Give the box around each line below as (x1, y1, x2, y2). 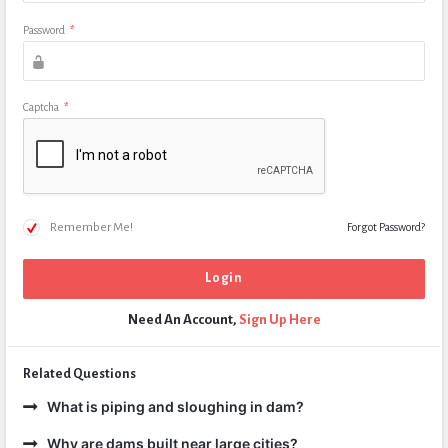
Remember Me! (50, 221, 133, 234)
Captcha (23, 101, 59, 113)
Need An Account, (127, 312, 239, 327)
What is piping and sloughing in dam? (47, 398, 304, 415)
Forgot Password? (347, 221, 425, 233)
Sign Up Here (238, 312, 321, 327)
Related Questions (23, 367, 136, 381)
